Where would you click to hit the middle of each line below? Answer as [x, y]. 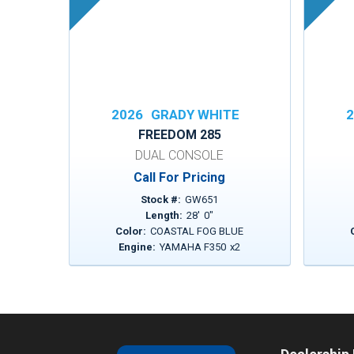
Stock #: [161, 200]
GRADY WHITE [196, 115]
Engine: [137, 247]
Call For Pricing [180, 177]
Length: [164, 215]
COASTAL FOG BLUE [197, 231]
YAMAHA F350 [193, 247]
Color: [131, 231]
